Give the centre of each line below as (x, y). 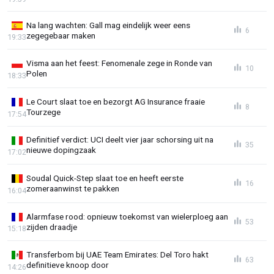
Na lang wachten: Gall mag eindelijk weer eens (108, 25)
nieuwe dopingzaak (61, 150)
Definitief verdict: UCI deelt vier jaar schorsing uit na (120, 140)
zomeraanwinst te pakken (73, 189)
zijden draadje (52, 227)
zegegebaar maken (61, 35)
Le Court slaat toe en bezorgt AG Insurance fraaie (116, 101)
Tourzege (43, 112)
